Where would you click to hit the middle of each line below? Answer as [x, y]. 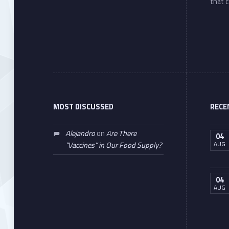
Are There [121, 134]
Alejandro [80, 134]
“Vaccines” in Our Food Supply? [113, 145]
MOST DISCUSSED [84, 107]
